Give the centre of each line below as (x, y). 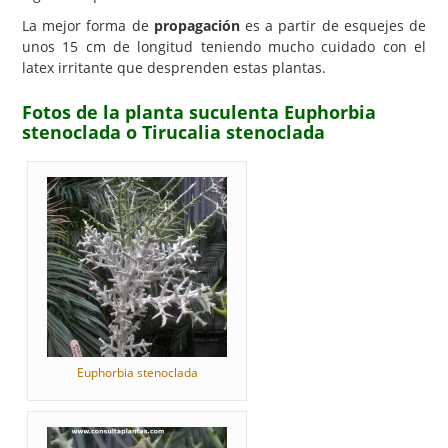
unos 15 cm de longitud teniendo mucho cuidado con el (224, 46)
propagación (196, 25)
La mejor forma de (88, 25)
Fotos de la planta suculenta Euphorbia (199, 112)
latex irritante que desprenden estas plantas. (174, 67)
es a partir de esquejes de (333, 25)
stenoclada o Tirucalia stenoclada (173, 132)
